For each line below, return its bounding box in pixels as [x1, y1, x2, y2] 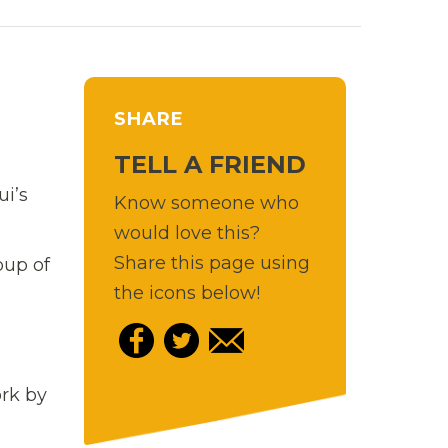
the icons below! [113, 281, 260, 304]
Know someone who [113, 191, 299, 214]
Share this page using [113, 251, 310, 274]
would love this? [113, 221, 260, 244]
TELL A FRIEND [113, 149, 306, 179]
